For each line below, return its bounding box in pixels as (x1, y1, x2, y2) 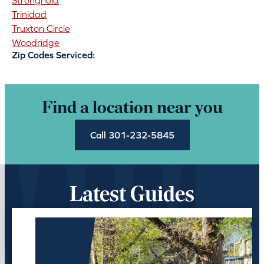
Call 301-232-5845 (90, 130, 174, 141)
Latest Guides (70, 184, 194, 207)
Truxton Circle (12, 23, 70, 34)
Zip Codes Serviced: (12, 49, 95, 61)
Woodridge (12, 37, 60, 48)
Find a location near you (41, 100, 223, 118)
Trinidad (12, 9, 47, 20)
